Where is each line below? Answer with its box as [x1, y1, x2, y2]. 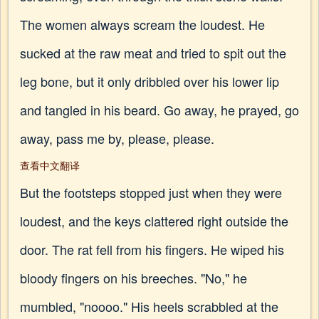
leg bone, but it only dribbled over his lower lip [20, 72, 279, 90]
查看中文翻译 [20, 158, 80, 172]
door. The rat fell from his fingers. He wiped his [20, 240, 284, 258]
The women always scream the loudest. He [20, 15, 265, 33]
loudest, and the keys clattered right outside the [20, 211, 288, 230]
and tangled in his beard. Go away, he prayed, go [20, 100, 299, 119]
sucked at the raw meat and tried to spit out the [20, 43, 286, 62]
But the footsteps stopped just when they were [20, 183, 282, 202]
